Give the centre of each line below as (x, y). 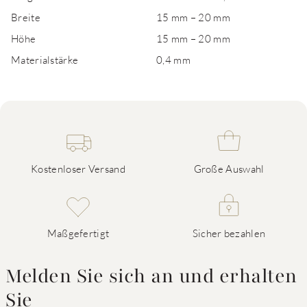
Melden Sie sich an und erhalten (151, 276)
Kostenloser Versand (78, 169)
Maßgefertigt (78, 233)
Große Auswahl (229, 169)
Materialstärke (45, 60)
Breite (26, 17)
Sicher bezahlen (229, 233)
